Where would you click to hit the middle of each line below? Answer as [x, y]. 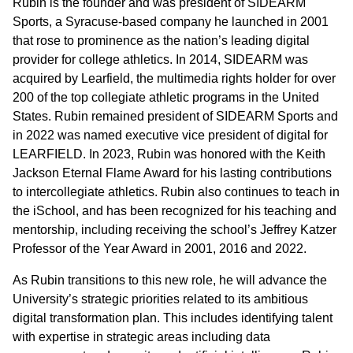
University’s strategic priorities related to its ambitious [160, 299]
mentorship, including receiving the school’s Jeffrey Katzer [175, 230]
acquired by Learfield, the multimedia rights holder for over [174, 78]
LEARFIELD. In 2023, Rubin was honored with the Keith [169, 154]
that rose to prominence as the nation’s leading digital [161, 41]
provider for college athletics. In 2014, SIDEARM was [160, 59]
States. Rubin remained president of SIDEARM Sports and [175, 116]
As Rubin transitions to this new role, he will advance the [170, 280]
